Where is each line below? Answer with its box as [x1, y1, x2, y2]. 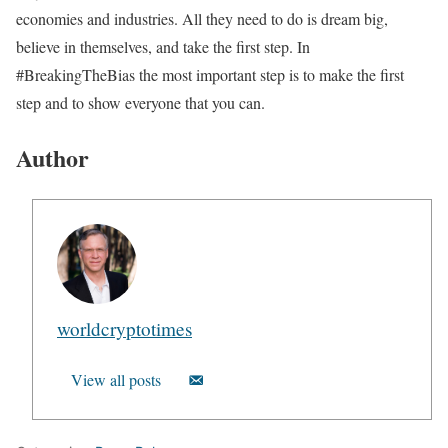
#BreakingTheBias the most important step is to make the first [16, 63, 404, 85]
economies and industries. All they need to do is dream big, [16, 7, 388, 29]
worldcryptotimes [57, 315, 192, 341]
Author [16, 139, 89, 175]
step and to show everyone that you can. [16, 91, 265, 113]
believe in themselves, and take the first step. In [16, 35, 310, 57]
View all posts [71, 368, 161, 390]
